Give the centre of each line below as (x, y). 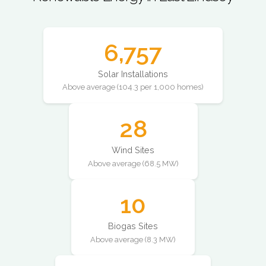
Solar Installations (133, 74)
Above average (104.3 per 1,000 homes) (133, 87)
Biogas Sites (133, 226)
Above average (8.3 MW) (133, 239)
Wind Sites (133, 150)
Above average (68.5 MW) (133, 163)
